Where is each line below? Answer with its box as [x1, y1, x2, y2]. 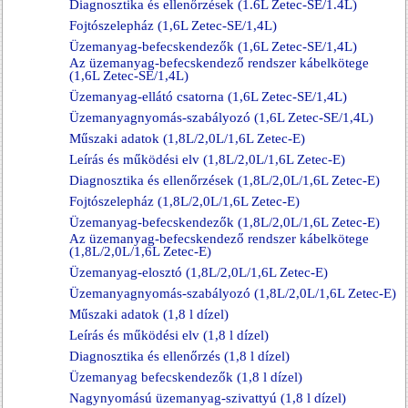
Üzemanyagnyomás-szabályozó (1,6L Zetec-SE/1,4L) [69, 110, 373, 125]
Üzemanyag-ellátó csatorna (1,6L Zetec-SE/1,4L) [69, 89, 347, 104]
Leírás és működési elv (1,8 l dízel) [69, 328, 269, 342]
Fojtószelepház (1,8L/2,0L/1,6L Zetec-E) [69, 194, 300, 209]
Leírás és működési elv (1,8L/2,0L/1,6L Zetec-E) [69, 152, 345, 167]
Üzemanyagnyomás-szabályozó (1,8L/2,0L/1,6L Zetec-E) [69, 286, 396, 301]
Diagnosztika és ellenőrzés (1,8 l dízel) [69, 349, 290, 363]
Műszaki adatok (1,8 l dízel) [69, 307, 229, 321]
